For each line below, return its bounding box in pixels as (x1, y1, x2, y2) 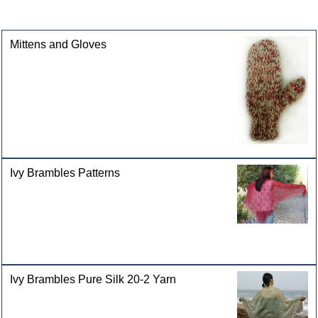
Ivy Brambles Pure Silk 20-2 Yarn (10, 273, 177, 285)
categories (5, 10, 64, 24)
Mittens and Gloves (10, 38, 107, 51)
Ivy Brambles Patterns (10, 166, 121, 179)
